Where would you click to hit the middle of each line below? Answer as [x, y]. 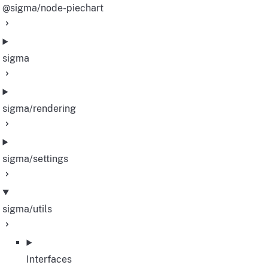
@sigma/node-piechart [53, 8]
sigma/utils [28, 209]
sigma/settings [36, 159]
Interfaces [49, 259]
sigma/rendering [39, 109]
